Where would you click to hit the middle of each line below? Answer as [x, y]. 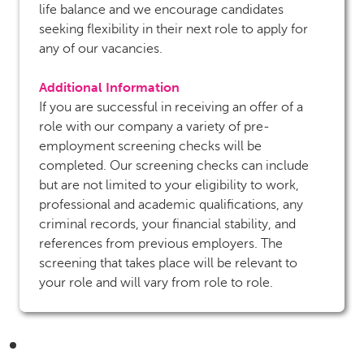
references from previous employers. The [161, 243]
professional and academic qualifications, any [171, 204]
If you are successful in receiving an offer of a [171, 107]
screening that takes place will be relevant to [168, 263]
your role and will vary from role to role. [156, 282]
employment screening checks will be [150, 146]
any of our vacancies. [101, 48]
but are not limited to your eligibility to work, [169, 185]
